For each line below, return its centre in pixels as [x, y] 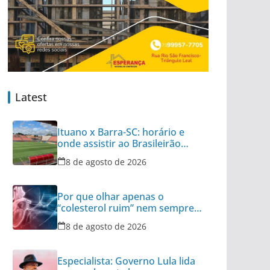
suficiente [80, 219]
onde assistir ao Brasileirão [119, 143]
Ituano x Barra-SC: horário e [121, 132]
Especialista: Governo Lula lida [126, 261]
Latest [31, 97]
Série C [73, 155]
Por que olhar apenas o [111, 196]
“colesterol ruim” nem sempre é [130, 208]
